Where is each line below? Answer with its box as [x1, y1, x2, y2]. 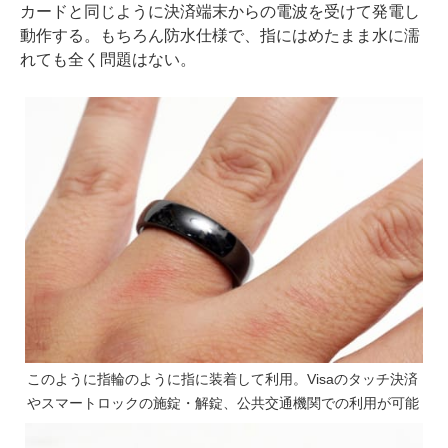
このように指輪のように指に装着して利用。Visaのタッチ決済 [27, 370, 418, 387]
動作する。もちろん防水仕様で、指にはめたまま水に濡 [20, 27, 420, 45]
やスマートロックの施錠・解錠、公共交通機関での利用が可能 [27, 394, 419, 411]
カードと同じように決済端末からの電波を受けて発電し [20, 3, 420, 21]
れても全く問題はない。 [20, 51, 196, 69]
